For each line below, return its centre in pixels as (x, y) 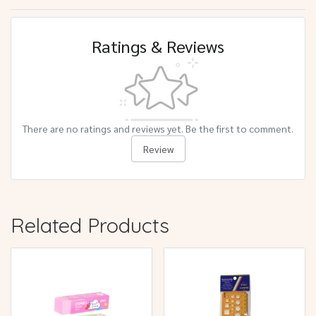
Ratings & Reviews (158, 46)
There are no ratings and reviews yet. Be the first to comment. (158, 128)
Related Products (90, 225)
